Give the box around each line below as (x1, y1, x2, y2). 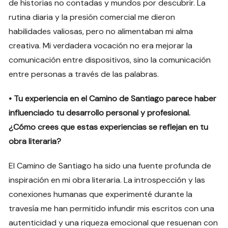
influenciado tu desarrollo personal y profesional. (9, 107, 191, 118)
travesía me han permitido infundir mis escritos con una (9, 203, 215, 214)
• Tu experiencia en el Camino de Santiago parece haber (9, 93, 217, 104)
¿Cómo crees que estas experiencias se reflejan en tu (9, 121, 209, 132)
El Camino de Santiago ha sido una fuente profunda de (9, 160, 212, 171)
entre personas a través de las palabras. (9, 68, 161, 79)
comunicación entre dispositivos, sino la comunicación (9, 54, 211, 65)
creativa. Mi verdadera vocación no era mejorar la (9, 40, 193, 51)
